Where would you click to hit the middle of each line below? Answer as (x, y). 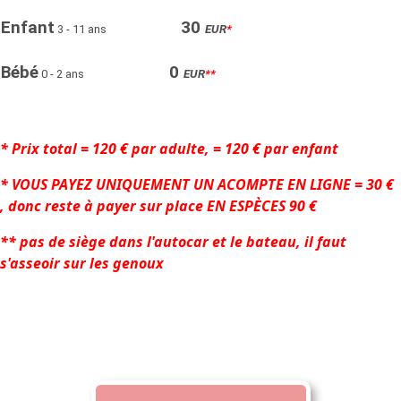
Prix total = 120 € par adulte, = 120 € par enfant (175, 148)
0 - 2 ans (63, 73)
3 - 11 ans (82, 29)
